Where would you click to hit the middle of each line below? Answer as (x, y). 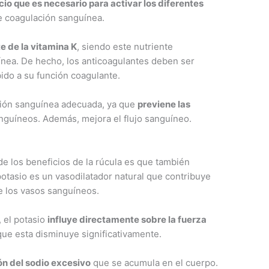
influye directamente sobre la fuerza (127, 220)
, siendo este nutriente (125, 47)
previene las (164, 104)
